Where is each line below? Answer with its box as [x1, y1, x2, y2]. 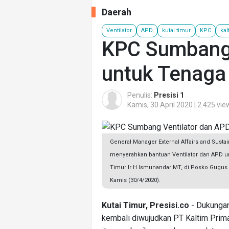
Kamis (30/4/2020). [110, 177, 161, 184]
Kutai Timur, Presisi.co [102, 200, 189, 211]
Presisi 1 [154, 90, 184, 99]
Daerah [102, 7, 131, 17]
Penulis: [127, 90, 154, 99]
